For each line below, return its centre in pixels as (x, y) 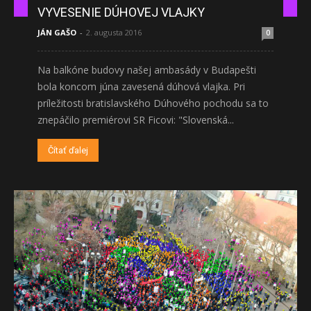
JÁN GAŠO (57, 32)
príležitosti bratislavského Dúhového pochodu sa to (153, 103)
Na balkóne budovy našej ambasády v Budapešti (147, 69)
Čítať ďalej (68, 150)
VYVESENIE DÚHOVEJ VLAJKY (121, 12)
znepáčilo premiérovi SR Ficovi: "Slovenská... (136, 119)
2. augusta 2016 (114, 32)
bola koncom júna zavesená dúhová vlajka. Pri (141, 86)
